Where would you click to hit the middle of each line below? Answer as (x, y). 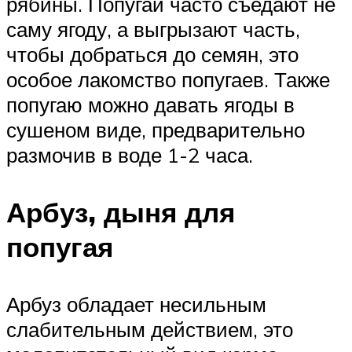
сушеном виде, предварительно (156, 129)
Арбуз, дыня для (121, 212)
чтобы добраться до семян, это (152, 54)
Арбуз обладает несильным (136, 304)
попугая (60, 246)
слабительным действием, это (150, 330)
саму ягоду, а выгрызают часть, (153, 29)
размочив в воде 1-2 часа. (130, 154)
